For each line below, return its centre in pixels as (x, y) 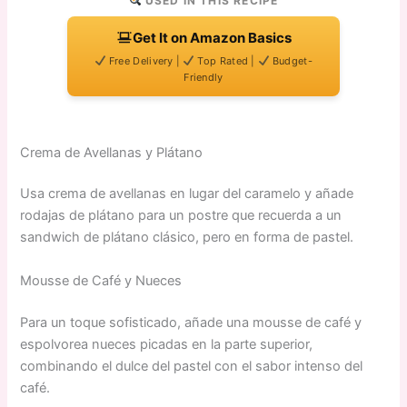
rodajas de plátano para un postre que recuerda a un (181, 216)
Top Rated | (227, 60)
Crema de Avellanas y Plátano (112, 152)
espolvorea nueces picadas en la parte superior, (167, 344)
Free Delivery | (144, 60)
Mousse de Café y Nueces (101, 280)
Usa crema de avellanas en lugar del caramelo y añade (187, 194)
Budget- (291, 60)
